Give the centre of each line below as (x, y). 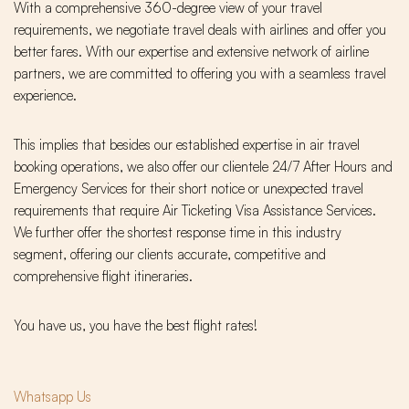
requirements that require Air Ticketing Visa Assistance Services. (195, 211)
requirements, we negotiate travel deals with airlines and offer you (200, 30)
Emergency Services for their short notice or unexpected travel (189, 189)
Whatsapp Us (52, 397)
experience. (45, 96)
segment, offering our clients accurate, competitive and (170, 255)
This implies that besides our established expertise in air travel (187, 145)
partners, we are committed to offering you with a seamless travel (200, 74)
